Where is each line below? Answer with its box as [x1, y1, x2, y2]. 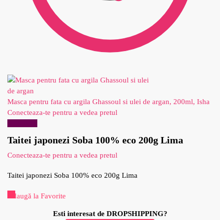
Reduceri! [7, 119, 37, 127]
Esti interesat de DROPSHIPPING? [53, 209, 167, 218]
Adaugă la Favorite [7, 192, 66, 200]
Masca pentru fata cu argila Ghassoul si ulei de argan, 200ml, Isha [7, 98, 210, 106]
